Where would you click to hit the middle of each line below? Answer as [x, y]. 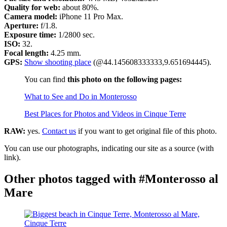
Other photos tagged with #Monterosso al [111, 179]
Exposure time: [30, 35]
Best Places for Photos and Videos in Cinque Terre [105, 114]
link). [12, 158]
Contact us [59, 131]
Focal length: [26, 53]
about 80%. [80, 8]
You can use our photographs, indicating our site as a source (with [109, 148]
